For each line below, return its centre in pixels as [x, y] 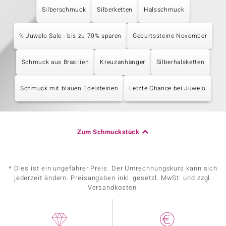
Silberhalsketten [180, 62]
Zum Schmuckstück [108, 132]
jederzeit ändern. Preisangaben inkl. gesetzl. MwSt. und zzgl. [113, 178]
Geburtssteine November [170, 36]
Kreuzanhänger [123, 62]
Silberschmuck [64, 10]
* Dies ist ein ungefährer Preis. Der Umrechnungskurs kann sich [113, 168]
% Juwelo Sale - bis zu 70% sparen [70, 36]
